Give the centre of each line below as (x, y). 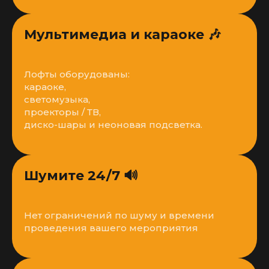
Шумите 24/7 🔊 (81, 176)
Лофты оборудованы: (77, 74)
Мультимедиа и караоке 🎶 (122, 35)
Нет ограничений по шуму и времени (119, 215)
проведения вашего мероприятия (111, 228)
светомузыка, (57, 99)
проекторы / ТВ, (62, 112)
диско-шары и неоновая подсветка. (113, 125)
